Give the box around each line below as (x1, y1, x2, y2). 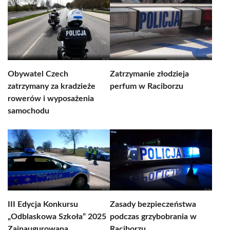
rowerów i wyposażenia (8, 94, 94, 103)
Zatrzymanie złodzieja (110, 70, 189, 78)
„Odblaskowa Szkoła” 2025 (8, 213, 106, 221)
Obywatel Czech (8, 70, 68, 78)
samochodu (8, 107, 49, 115)
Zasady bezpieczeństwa (110, 200, 196, 208)
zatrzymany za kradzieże (8, 82, 95, 90)
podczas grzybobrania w (110, 213, 197, 221)
